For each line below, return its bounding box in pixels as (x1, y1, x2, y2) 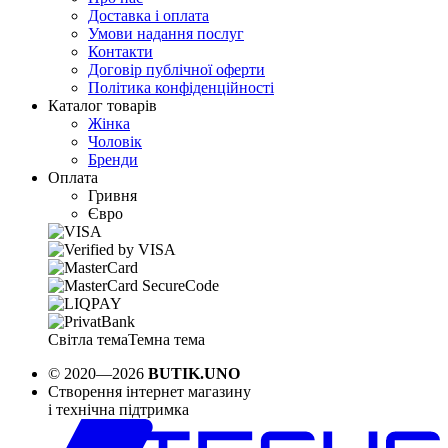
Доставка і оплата (88, 7, 209, 25)
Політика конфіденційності (88, 79, 274, 97)
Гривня (88, 187, 137, 205)
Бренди (88, 151, 138, 169)
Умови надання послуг (88, 25, 244, 43)
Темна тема (128, 331, 205, 349)
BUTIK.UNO (148, 365, 240, 383)
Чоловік (88, 133, 142, 151)
